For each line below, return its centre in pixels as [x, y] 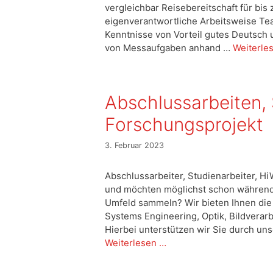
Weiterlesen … [136, 243]
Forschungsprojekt [184, 125]
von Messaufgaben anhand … [169, 48]
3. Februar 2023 [134, 145]
